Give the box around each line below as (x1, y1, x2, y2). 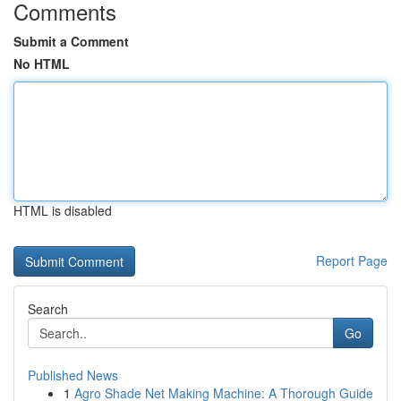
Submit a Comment (13, 32, 129, 50)
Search (28, 300, 68, 318)
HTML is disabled (13, 201, 112, 219)
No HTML (13, 55, 70, 73)
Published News (28, 366, 118, 384)
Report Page (316, 252, 388, 269)
